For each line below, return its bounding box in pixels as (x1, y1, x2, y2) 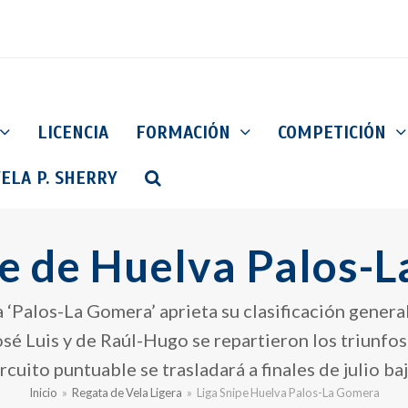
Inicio (28, 385, 57, 401)
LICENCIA (37, 121, 108, 143)
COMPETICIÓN (278, 121, 392, 143)
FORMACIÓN (136, 121, 236, 143)
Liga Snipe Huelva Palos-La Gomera (196, 385, 380, 401)
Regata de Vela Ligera (71, 385, 182, 401)
